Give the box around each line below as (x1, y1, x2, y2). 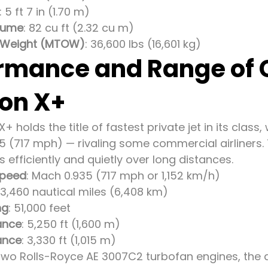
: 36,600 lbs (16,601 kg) (85, 36, 201, 51)
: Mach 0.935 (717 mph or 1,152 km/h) (26, 168, 220, 183)
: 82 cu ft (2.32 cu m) (23, 20, 134, 35)
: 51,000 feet (8, 200, 71, 215)
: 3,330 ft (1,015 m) (22, 233, 116, 248)
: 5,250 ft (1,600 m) (22, 217, 120, 232)
